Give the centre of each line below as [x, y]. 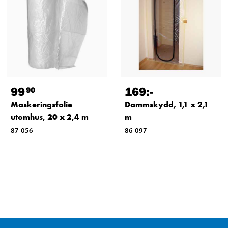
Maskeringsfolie [41, 104]
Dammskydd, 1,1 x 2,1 [166, 104]
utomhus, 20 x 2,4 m [49, 117]
